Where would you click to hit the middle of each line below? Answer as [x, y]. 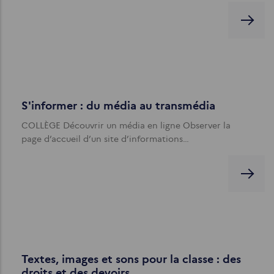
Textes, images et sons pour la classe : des [131, 259]
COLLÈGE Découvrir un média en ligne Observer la [126, 125]
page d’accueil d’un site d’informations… [105, 139]
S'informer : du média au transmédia [118, 106]
